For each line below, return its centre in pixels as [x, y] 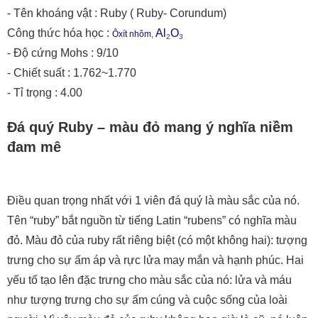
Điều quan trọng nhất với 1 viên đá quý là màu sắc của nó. [153, 201]
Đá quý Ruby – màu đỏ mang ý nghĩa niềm [150, 127]
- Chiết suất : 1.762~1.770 [72, 73]
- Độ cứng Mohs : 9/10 [63, 53]
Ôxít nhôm [132, 34]
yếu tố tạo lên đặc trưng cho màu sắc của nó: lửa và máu [149, 280]
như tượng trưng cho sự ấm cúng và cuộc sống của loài [147, 300]
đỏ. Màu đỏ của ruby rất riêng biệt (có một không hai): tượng [157, 241]
